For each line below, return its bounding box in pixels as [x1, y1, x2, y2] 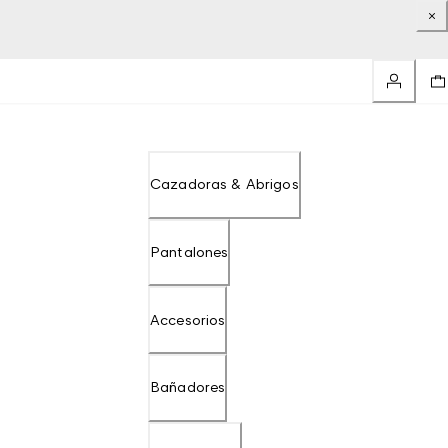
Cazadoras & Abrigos [150, 175, 299, 193]
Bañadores [150, 378, 226, 396]
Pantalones [150, 242, 229, 260]
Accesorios [150, 310, 226, 328]
